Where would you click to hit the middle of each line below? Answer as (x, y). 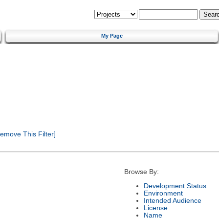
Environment (163, 193)
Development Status (175, 186)
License (155, 208)
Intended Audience (172, 200)
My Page (112, 35)
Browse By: (141, 172)
